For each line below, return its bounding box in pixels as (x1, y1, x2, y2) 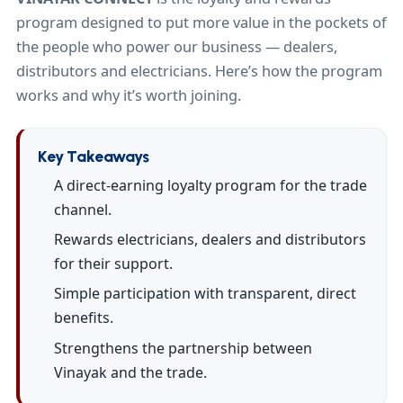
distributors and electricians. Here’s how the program (16, 61, 382, 81)
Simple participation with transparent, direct (53, 283, 356, 304)
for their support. (53, 253, 173, 273)
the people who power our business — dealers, (16, 37, 337, 57)
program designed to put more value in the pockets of (16, 13, 387, 32)
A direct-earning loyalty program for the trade (53, 175, 367, 195)
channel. (53, 199, 112, 219)
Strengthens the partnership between (53, 337, 312, 358)
